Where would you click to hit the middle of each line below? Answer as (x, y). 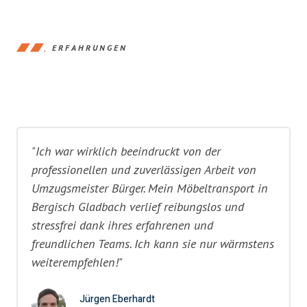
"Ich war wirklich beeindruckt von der (126, 151)
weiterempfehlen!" (77, 262)
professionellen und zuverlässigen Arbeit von (144, 170)
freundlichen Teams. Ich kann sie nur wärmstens (153, 244)
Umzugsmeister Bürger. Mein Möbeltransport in (150, 188)
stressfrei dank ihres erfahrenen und (122, 225)
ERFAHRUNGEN (90, 47)
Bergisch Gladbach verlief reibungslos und (138, 207)
